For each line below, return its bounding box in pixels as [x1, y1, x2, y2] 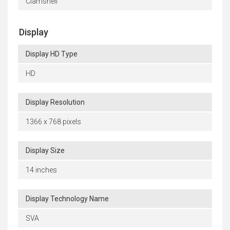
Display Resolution [26, 98, 85, 107]
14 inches [26, 166, 57, 175]
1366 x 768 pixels [26, 118, 81, 126]
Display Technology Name [26, 195, 109, 203]
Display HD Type [26, 50, 78, 59]
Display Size [26, 146, 65, 155]
